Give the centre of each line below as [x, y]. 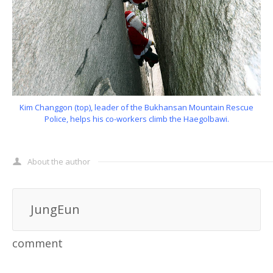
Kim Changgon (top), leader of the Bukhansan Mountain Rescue [136, 107]
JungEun [55, 209]
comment [37, 243]
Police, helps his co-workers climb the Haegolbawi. [136, 119]
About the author [59, 161]
